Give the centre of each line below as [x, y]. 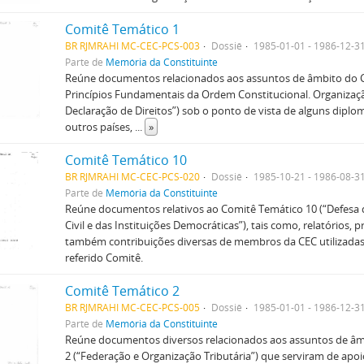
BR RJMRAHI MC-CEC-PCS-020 [132, 176]
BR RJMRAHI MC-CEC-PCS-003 [132, 45]
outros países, [100, 127]
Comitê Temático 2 [122, 291]
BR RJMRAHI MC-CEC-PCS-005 [132, 307]
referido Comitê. [104, 258]
